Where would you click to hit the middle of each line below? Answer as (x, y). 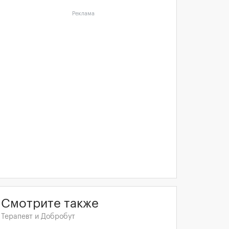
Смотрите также (50, 203)
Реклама (84, 14)
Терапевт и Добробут (38, 217)
